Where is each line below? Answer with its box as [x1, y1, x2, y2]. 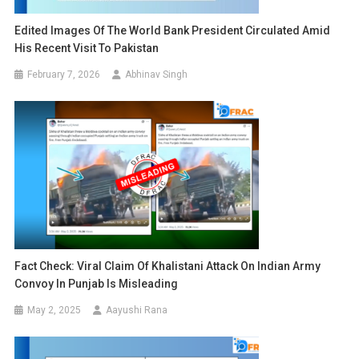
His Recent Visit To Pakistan [14, 42, 159, 55]
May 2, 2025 [27, 305, 82, 317]
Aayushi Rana [106, 305, 168, 317]
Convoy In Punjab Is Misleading [14, 277, 179, 291]
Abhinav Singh [125, 69, 188, 81]
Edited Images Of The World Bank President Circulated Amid [14, 24, 331, 38]
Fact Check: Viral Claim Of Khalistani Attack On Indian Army [14, 260, 321, 273]
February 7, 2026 [27, 69, 101, 81]
